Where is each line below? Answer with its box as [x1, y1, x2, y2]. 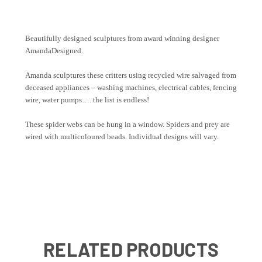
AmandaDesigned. [25, 46, 83, 56]
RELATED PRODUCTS [43, 238, 219, 261]
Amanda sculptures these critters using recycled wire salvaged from [25, 71, 236, 80]
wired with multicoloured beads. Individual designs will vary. [25, 132, 219, 142]
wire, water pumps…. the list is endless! [25, 95, 149, 105]
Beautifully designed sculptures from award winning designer [25, 34, 219, 43]
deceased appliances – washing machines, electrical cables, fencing [25, 83, 237, 92]
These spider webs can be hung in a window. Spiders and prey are [25, 120, 230, 129]
